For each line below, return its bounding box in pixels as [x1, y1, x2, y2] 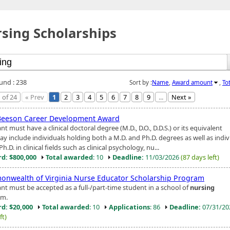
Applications [109, 202, 150, 212]
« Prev [25, 92, 44, 102]
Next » [171, 92, 191, 102]
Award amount [172, 78, 213, 86]
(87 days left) [181, 152, 219, 162]
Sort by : [129, 78, 152, 86]
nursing [190, 182, 215, 192]
